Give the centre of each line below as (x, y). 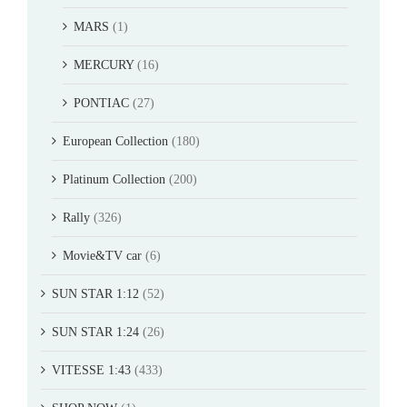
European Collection (115, 141)
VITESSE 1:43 (91, 370)
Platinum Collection (114, 179)
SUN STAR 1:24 (95, 332)
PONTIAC (101, 103)
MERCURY (104, 65)
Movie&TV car (102, 255)
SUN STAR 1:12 (95, 293)
